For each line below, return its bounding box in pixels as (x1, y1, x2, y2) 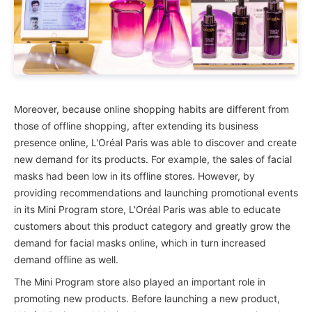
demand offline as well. (14, 253, 118, 265)
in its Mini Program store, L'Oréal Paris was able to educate (14, 203, 281, 215)
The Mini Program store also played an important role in (14, 275, 265, 288)
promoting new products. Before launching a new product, (14, 292, 280, 304)
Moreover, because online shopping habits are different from (14, 102, 289, 115)
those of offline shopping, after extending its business (14, 119, 258, 132)
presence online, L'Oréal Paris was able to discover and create (14, 136, 297, 148)
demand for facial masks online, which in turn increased (14, 236, 266, 249)
